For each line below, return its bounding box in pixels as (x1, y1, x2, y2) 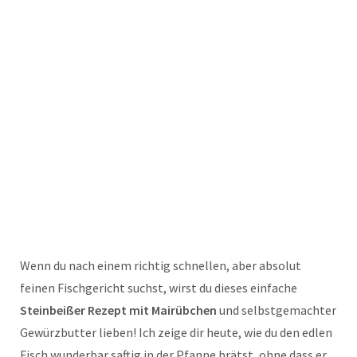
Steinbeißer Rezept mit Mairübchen (20, 302, 217, 319)
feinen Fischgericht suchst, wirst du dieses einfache (20, 280, 297, 296)
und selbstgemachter (217, 302, 336, 319)
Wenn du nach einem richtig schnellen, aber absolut (20, 257, 301, 274)
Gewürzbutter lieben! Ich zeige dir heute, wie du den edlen (20, 324, 332, 341)
